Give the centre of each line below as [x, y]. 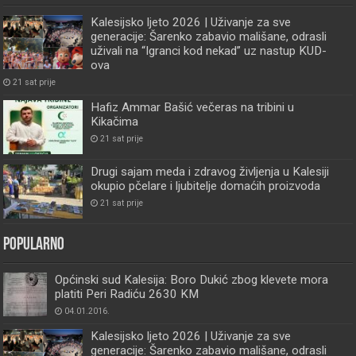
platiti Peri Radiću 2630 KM [127, 294]
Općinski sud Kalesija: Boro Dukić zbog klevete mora [192, 280]
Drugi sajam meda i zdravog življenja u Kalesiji [210, 172]
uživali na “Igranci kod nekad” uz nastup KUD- [209, 50]
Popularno [34, 246]
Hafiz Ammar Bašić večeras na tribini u [193, 107]
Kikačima [115, 121]
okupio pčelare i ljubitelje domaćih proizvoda [206, 186]
